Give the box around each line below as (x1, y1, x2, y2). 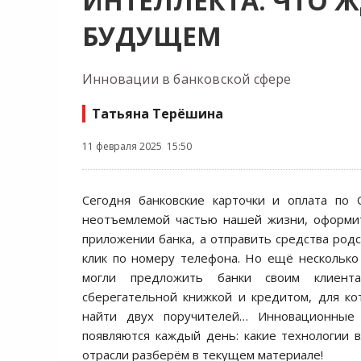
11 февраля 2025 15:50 (82, 139, 192, 153)
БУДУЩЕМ (82, 19, 222, 53)
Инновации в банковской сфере (82, 70, 292, 88)
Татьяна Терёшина (92, 105, 223, 122)
